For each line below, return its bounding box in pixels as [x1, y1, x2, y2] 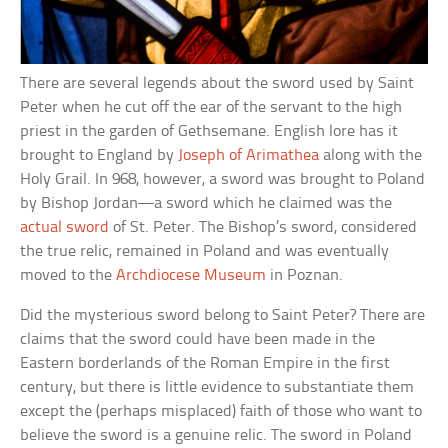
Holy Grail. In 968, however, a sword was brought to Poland [20, 170, 426, 188]
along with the [319, 146, 423, 164]
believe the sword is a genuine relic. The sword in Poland [20, 426, 413, 444]
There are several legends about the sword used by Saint [20, 74, 415, 92]
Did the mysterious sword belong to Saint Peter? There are [20, 306, 426, 324]
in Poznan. [266, 266, 344, 284]
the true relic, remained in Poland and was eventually [20, 242, 390, 260]
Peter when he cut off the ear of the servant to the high [20, 98, 403, 116]
